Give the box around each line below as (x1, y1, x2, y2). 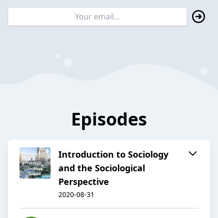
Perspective (58, 176, 109, 188)
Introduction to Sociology (58, 148, 168, 161)
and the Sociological (58, 162, 145, 174)
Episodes (71, 107, 147, 131)
